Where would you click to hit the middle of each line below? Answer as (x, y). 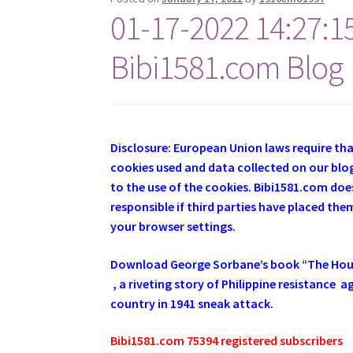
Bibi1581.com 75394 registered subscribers (227, 341)
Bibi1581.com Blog (227, 67)
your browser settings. (176, 227)
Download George (162, 264)
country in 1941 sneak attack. (192, 303)
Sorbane (237, 264)
